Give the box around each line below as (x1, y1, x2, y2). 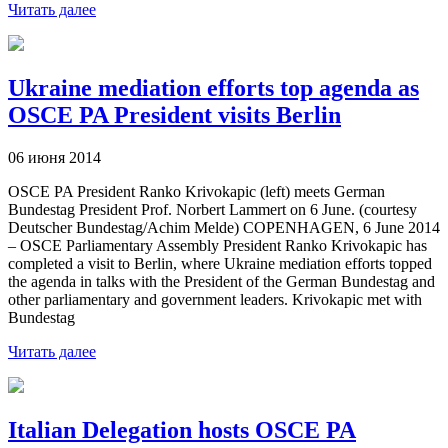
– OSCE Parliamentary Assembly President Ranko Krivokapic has (8, 237, 427, 255)
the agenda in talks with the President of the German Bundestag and (8, 273, 435, 291)
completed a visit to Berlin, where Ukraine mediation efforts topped (8, 255, 432, 273)
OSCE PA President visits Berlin (8, 102, 341, 129)
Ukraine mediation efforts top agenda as (8, 75, 419, 102)
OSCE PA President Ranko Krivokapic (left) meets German (8, 183, 385, 201)
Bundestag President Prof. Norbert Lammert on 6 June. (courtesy (8, 201, 417, 219)
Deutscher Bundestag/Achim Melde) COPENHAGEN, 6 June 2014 (8, 219, 440, 237)
